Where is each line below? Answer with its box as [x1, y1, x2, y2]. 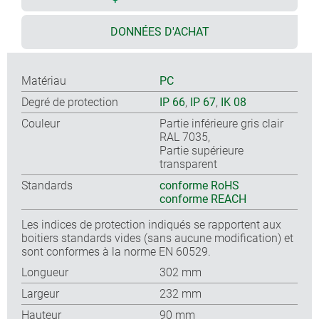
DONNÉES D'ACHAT [110, 24, 209, 38]
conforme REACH [159, 192, 246, 206]
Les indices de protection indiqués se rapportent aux [21, 217, 281, 231]
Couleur [21, 116, 60, 130]
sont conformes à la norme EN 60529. [21, 244, 211, 258]
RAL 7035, [159, 130, 210, 144]
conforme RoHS [159, 178, 239, 192]
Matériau [21, 73, 66, 88]
